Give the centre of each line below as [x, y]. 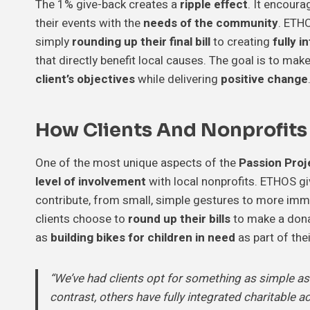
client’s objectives [85, 79]
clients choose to [82, 219]
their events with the [89, 23]
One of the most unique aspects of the [137, 163]
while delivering [178, 79]
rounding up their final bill [141, 42]
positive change [264, 79]
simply [54, 42]
